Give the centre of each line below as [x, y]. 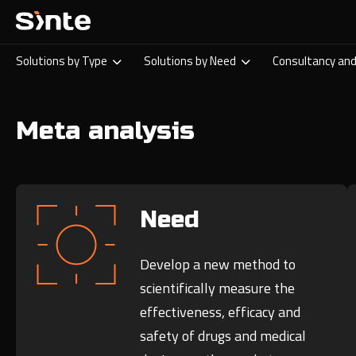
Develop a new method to [218, 265]
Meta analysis [105, 131]
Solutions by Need [192, 61]
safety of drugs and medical [223, 336]
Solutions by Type [64, 61]
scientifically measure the [218, 288]
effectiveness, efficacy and [221, 312]
